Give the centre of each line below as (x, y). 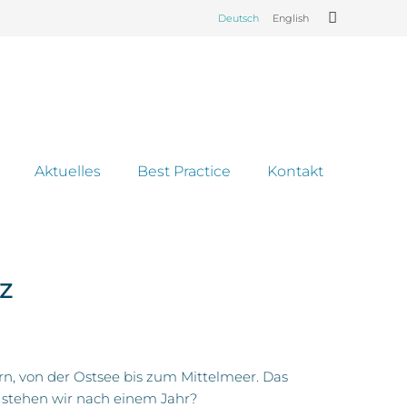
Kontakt (295, 171)
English (290, 18)
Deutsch (238, 18)
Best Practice (184, 171)
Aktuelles (68, 171)
